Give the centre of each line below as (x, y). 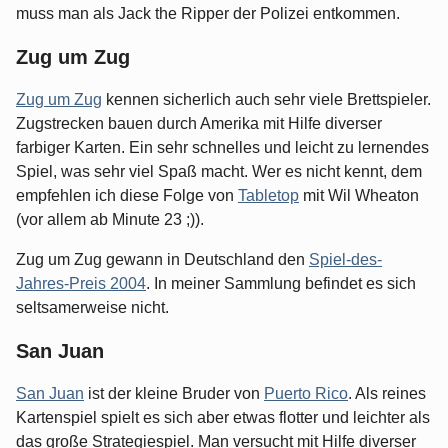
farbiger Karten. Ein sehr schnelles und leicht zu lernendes (222, 148)
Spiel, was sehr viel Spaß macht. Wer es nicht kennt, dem (219, 172)
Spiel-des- (345, 260)
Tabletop (268, 196)
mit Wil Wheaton (359, 196)
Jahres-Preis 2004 (81, 284)
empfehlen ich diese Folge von (127, 196)
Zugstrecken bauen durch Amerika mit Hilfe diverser (199, 124)
